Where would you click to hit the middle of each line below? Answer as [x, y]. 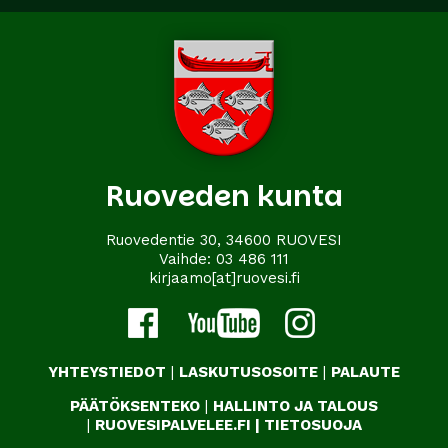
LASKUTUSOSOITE [248, 371]
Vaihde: [187, 258]
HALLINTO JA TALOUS [295, 405]
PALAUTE [365, 371]
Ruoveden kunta [224, 196]
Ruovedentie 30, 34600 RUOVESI [224, 239]
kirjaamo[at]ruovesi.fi [224, 277]
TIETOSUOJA [312, 424]
